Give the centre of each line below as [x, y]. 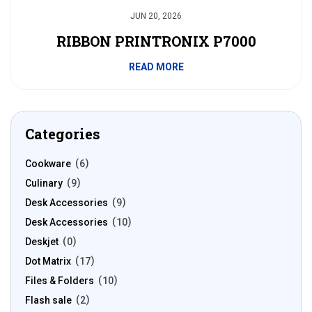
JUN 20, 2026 [156, 16]
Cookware [48, 164]
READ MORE [156, 67]
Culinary [44, 183]
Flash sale [48, 300]
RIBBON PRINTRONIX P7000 [156, 41]
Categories [63, 134]
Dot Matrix [48, 261]
